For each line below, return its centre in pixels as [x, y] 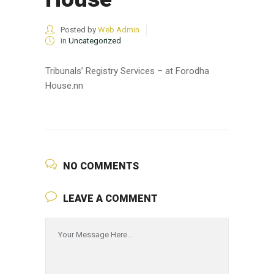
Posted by [78, 30]
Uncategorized [95, 41]
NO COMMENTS [101, 166]
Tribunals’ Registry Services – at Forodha [127, 71]
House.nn [64, 86]
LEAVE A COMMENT [110, 198]
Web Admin [119, 30]
